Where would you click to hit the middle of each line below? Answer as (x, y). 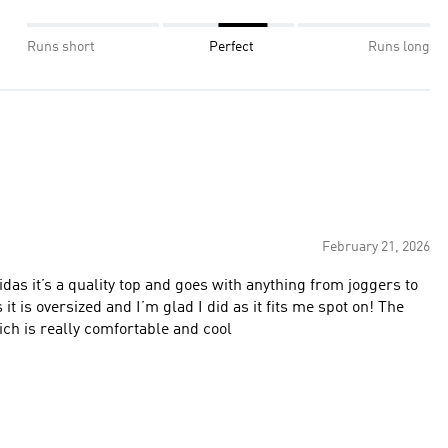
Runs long (399, 47)
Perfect (231, 47)
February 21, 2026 (376, 247)
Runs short (61, 47)
